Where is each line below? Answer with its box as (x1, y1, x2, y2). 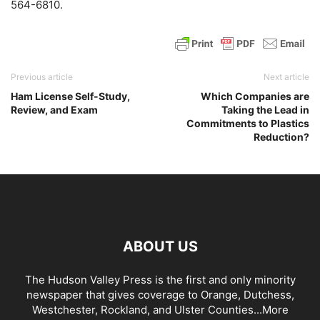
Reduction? (254, 131, 309, 144)
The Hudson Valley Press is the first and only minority (24, 273, 296, 287)
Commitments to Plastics (186, 117, 309, 130)
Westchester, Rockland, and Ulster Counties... (31, 303, 262, 317)
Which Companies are (201, 90, 309, 103)
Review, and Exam (11, 104, 98, 116)
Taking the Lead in (221, 104, 309, 116)
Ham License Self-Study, (11, 90, 130, 103)
